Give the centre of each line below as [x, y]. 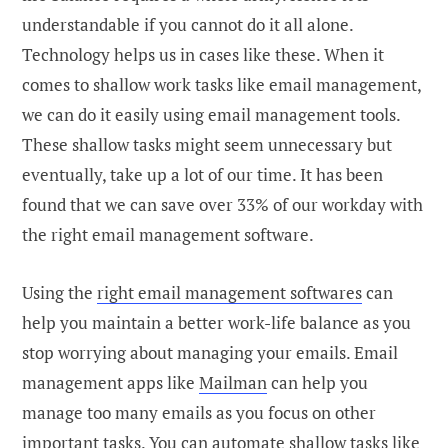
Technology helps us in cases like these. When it [203, 54]
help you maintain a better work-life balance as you [216, 322]
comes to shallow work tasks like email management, [221, 84]
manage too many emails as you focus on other [199, 412]
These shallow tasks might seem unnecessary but [207, 144]
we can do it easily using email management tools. [211, 114]
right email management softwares [229, 292]
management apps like [110, 382]
